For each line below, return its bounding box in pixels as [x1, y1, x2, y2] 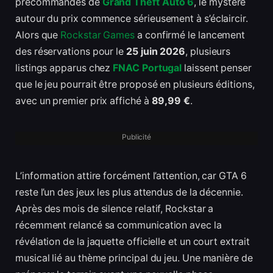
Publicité [121, 132, 152, 141]
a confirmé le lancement [135, 29, 246, 41]
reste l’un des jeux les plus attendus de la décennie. [15, 186, 243, 198]
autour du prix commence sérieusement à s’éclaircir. [15, 13, 248, 25]
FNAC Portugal [113, 62, 185, 74]
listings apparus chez [15, 62, 113, 74]
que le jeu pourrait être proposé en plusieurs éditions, [15, 79, 255, 91]
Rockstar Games [60, 29, 135, 41]
